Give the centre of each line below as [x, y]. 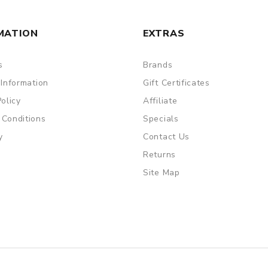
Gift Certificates [176, 83]
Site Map [162, 173]
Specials [161, 119]
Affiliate [160, 101]
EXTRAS [164, 34]
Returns [159, 155]
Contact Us [166, 137]
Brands [158, 65]
